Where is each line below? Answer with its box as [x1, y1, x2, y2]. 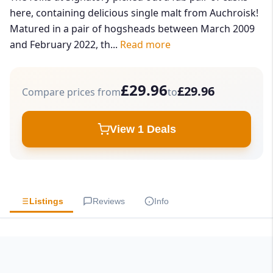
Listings [29, 196, 63, 207]
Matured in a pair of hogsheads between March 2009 [10, 22, 255, 36]
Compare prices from [22, 85, 121, 99]
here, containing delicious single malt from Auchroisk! [10, 6, 258, 20]
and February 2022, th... [10, 38, 120, 52]
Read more [120, 38, 171, 52]
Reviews [93, 196, 125, 207]
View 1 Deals [109, 123, 176, 136]
